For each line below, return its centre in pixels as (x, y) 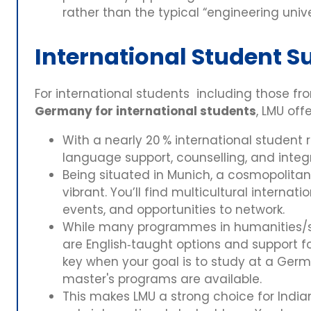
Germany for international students (145, 111)
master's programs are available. (162, 279)
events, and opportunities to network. (174, 209)
